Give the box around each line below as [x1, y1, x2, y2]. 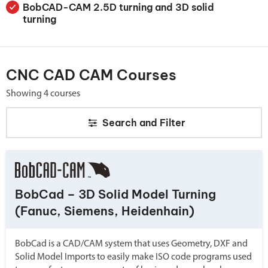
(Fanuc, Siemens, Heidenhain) [15, 203, 194, 218]
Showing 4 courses [6, 89, 80, 99]
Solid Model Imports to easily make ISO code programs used [15, 252, 252, 262]
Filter [159, 117, 185, 129]
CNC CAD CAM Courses [6, 66, 176, 84]
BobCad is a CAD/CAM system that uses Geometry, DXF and [15, 239, 248, 249]
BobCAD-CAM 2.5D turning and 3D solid [23, 1, 214, 13]
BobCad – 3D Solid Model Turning [15, 186, 216, 202]
